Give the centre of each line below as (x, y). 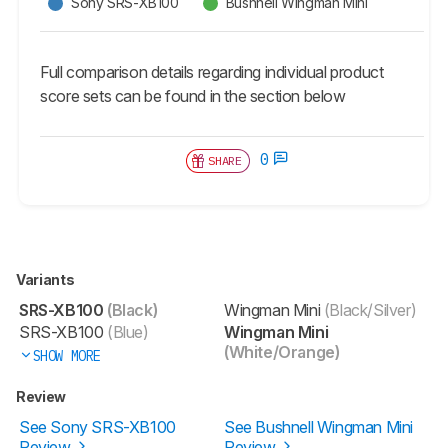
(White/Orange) (282, 351)
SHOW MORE (66, 355)
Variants (46, 279)
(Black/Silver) (368, 309)
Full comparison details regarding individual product (212, 71)
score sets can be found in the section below (193, 95)
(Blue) (126, 331)
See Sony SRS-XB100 (97, 426)
